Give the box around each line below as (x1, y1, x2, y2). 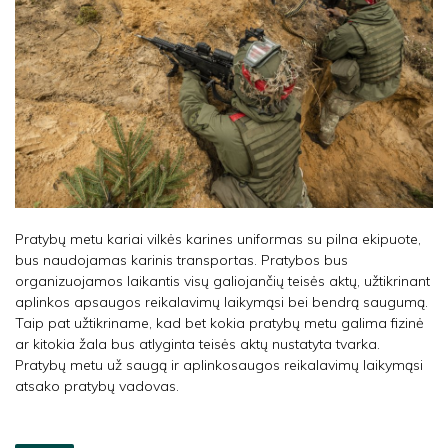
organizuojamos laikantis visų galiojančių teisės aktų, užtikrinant (15, 271, 430, 290)
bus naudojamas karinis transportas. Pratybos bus (15, 250, 348, 269)
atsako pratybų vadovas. (15, 376, 179, 395)
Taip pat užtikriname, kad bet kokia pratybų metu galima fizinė (15, 313, 424, 332)
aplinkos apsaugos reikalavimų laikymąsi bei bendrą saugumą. (15, 292, 428, 311)
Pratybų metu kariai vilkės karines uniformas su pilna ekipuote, (15, 229, 421, 248)
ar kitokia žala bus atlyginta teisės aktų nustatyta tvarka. (15, 334, 380, 353)
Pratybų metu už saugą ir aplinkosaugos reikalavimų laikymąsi (15, 355, 423, 374)
